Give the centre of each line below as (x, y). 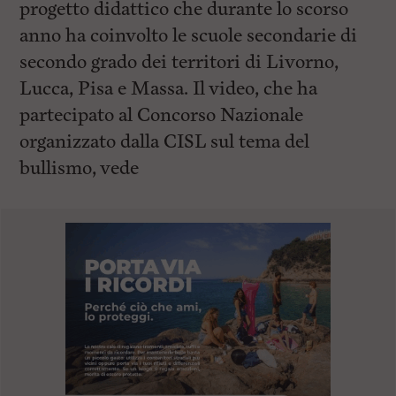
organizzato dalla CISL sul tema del (165, 142)
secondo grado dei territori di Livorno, (179, 62)
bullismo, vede (80, 168)
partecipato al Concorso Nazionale (162, 115)
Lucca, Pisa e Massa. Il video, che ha (169, 89)
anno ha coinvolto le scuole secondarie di (189, 36)
